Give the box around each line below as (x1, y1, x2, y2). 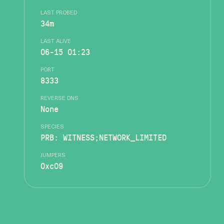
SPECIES (40, 124, 64, 130)
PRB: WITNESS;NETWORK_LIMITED (40, 131, 166, 143)
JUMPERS (40, 153, 65, 158)
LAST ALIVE (40, 39, 71, 44)
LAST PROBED (40, 10, 77, 16)
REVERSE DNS (40, 96, 78, 101)
